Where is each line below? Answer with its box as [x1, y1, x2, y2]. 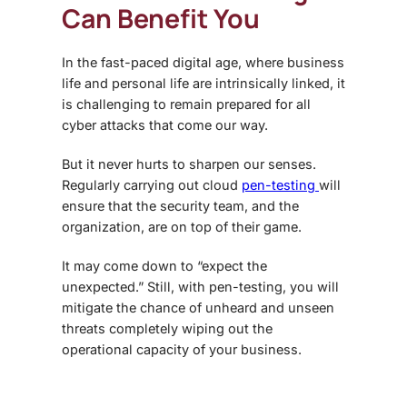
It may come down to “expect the [62, 258, 267, 274]
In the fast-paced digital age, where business [62, 55, 344, 71]
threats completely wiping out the [62, 321, 273, 337]
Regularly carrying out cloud [62, 177, 242, 194]
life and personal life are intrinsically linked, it [62, 75, 345, 92]
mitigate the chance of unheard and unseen [62, 300, 334, 316]
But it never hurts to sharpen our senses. [62, 156, 316, 173]
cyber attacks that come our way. [62, 117, 268, 134]
